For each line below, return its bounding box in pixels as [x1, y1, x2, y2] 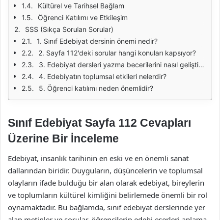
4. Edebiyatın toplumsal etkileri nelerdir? [39, 72, 166, 81]
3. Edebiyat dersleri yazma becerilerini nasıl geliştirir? [39, 60, 198, 69]
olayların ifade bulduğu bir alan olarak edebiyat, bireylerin [8, 177, 204, 188]
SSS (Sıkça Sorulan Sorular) [25, 25, 113, 33]
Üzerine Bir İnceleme [8, 132, 119, 145]
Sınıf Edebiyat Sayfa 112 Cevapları [8, 116, 191, 129]
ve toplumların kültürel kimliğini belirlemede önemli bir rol [8, 190, 207, 200]
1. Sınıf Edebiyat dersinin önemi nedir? [37, 37, 158, 45]
